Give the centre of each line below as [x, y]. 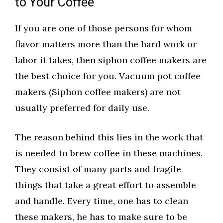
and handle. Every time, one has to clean [102, 201]
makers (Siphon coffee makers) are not [98, 92]
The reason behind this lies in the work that [109, 137]
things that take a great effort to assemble [106, 185]
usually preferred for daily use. [82, 108]
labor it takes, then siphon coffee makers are [111, 60]
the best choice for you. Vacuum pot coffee [108, 76]
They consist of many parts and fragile [98, 169]
